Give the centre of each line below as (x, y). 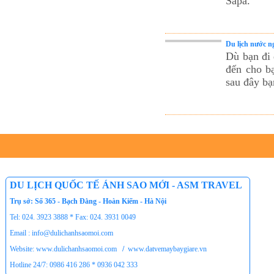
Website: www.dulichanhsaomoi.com (63, 249)
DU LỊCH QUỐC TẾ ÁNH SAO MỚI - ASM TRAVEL (126, 185)
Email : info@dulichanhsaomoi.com (61, 233)
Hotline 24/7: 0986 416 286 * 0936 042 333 (74, 265)
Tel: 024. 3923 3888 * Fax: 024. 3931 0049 (73, 217)
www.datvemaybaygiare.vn (167, 249)
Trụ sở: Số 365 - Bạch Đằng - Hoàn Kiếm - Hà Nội (88, 201)
